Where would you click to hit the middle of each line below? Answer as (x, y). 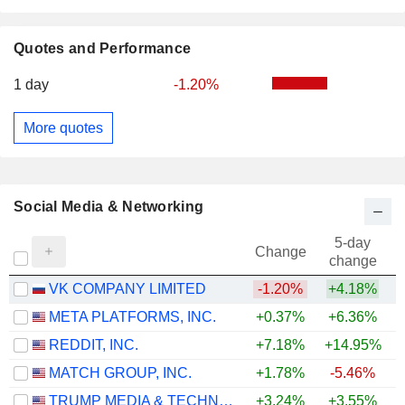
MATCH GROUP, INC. (120, 373)
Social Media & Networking (109, 207)
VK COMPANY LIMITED (127, 289)
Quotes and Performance (103, 48)
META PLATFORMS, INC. (132, 317)
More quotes (63, 127)
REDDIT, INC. (94, 345)
